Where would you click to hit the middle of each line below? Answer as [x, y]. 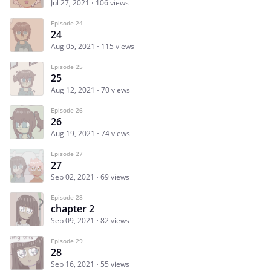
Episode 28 [67, 197]
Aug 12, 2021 [73, 90]
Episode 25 [67, 66]
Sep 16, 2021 [73, 264]
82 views [115, 220]
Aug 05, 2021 [73, 46]
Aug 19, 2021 [73, 133]
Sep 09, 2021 [73, 220]
